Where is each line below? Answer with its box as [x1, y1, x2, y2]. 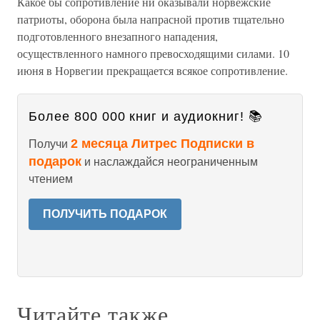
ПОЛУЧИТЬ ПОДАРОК [43, 208, 167, 220]
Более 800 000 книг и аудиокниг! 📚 [29, 109, 263, 124]
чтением [29, 173, 73, 185]
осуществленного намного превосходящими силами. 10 [17, 46, 289, 61]
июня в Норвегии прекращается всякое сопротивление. [17, 63, 288, 78]
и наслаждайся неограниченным [81, 156, 258, 168]
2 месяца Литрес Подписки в [71, 136, 254, 151]
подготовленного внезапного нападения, [17, 29, 218, 44]
